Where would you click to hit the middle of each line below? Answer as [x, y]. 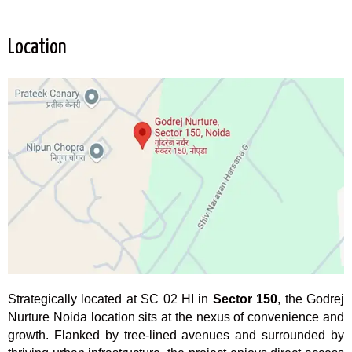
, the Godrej [311, 299]
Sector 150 [245, 299]
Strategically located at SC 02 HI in [110, 299]
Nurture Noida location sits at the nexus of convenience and [176, 317]
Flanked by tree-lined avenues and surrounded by [196, 335]
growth [27, 335]
